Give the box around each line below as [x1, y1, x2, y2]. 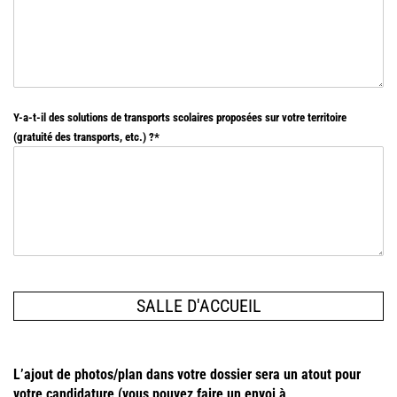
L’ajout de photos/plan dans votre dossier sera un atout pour [13, 365, 361, 383]
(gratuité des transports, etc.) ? [13, 129, 154, 144]
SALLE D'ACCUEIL [136, 295, 261, 317]
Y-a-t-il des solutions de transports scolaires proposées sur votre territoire [13, 110, 346, 124]
